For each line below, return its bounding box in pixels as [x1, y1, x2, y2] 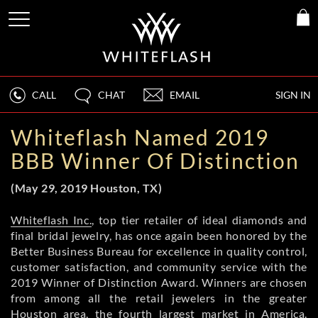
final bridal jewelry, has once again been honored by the [11, 229, 307, 242]
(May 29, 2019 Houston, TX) [11, 181, 163, 194]
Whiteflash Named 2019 [11, 124, 269, 150]
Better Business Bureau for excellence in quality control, [11, 244, 307, 258]
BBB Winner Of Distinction [11, 148, 300, 173]
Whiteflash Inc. [11, 213, 92, 226]
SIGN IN [275, 89, 311, 101]
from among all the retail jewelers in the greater [11, 291, 307, 305]
